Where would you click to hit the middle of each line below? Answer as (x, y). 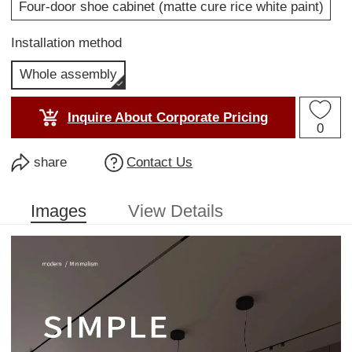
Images (59, 212)
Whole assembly (69, 75)
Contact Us (160, 162)
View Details (176, 212)
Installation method (67, 43)
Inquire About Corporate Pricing (167, 117)
